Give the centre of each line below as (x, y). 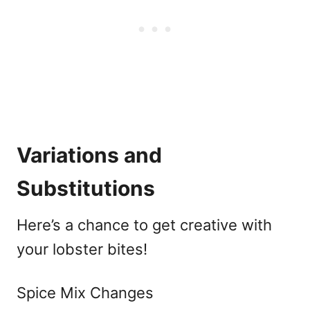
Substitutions (86, 188)
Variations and (89, 155)
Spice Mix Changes (85, 292)
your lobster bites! (82, 249)
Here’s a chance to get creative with (144, 225)
